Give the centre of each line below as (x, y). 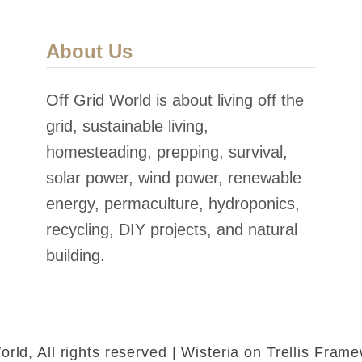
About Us (90, 51)
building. (76, 255)
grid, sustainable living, (128, 126)
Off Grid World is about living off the (175, 100)
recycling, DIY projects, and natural (172, 229)
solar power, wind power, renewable (174, 177)
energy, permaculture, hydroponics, (173, 203)
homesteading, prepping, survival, (167, 152)
